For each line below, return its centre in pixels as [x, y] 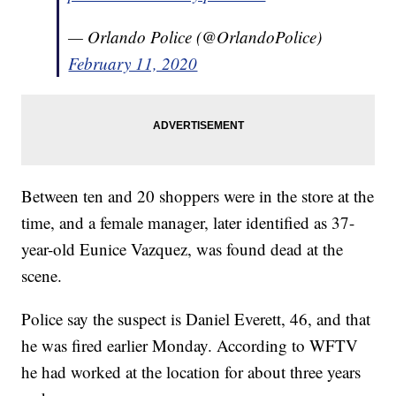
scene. [42, 276]
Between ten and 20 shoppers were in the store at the [198, 196]
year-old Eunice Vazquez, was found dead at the [183, 249]
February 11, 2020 [133, 64]
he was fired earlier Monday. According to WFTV [190, 346]
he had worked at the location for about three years [191, 372]
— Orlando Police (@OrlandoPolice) [195, 37]
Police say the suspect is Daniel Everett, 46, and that [196, 319]
